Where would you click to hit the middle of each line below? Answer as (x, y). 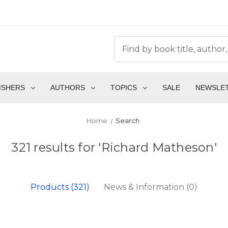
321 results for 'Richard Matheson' (114, 148)
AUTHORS (67, 88)
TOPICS (123, 88)
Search (128, 121)
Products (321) (60, 187)
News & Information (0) (151, 187)
